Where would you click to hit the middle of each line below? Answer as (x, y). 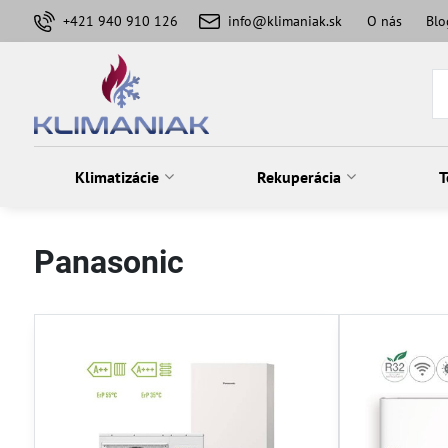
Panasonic (108, 262)
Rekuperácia (299, 177)
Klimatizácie (117, 177)
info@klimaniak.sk (285, 20)
